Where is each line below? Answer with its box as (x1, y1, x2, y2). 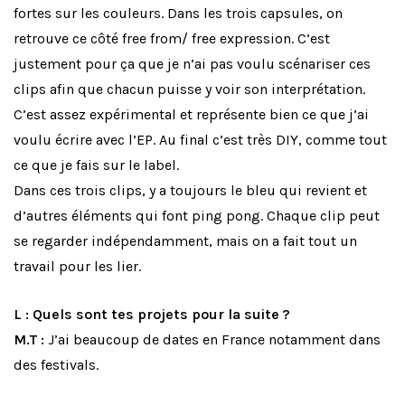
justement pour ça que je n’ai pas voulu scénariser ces (14, 55, 371, 73)
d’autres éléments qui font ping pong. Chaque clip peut (14, 207, 380, 225)
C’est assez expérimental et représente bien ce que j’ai (14, 106, 369, 124)
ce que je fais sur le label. (14, 156, 179, 174)
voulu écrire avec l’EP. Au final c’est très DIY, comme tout (14, 131, 387, 149)
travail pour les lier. (14, 258, 141, 276)
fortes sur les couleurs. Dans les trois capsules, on (14, 5, 343, 23)
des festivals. (14, 356, 99, 374)
